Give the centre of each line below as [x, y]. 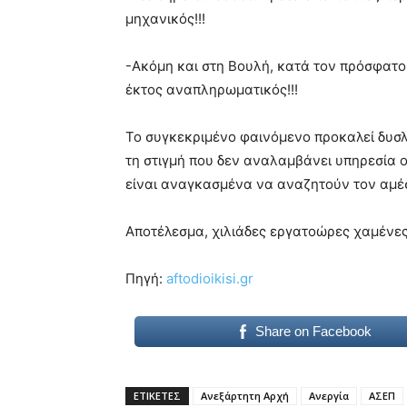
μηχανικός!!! [165, 18]
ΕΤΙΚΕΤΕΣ [157, 395]
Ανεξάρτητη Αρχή [245, 395]
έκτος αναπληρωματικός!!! [212, 89]
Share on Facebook [313, 331]
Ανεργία [329, 395]
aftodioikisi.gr [210, 278]
